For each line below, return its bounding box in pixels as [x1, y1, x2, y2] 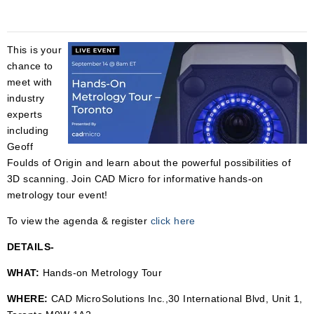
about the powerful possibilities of [133, 157, 292, 168]
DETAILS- [7, 241, 55, 252]
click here [150, 215, 196, 226]
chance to [7, 60, 53, 71]
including [7, 125, 49, 136]
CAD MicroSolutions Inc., [50, 293, 169, 304]
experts [7, 109, 42, 120]
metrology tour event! [7, 189, 108, 200]
